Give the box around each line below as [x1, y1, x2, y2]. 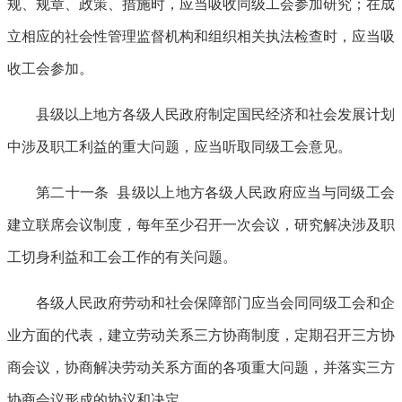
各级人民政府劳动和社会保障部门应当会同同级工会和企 [36, 294, 395, 310]
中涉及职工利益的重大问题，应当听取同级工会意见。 [7, 138, 352, 154]
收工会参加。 [7, 60, 93, 76]
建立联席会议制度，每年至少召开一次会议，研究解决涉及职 [7, 216, 395, 232]
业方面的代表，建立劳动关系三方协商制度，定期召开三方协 [7, 327, 395, 343]
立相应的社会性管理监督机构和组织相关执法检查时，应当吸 [7, 28, 395, 44]
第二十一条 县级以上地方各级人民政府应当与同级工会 [36, 184, 395, 200]
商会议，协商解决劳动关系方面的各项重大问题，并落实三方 [7, 359, 395, 375]
